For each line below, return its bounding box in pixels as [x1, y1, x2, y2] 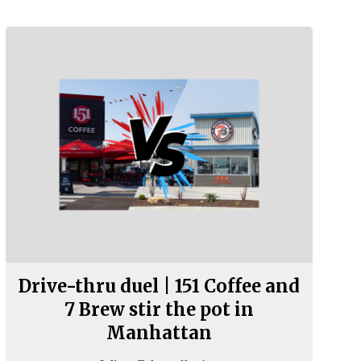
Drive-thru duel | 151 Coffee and [18, 275, 300, 298]
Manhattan [106, 322, 212, 345]
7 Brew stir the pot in [64, 298, 254, 322]
